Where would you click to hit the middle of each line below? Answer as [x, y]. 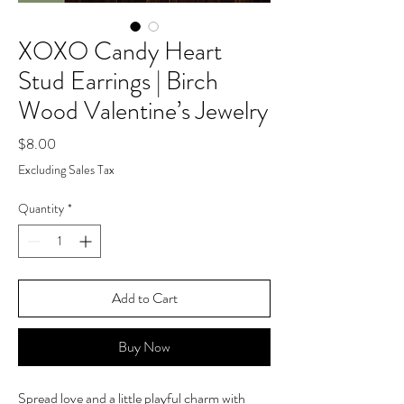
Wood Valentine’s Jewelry [143, 111]
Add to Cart [144, 298]
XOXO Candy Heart [120, 52]
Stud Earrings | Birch [118, 82]
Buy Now [144, 347]
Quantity [41, 209]
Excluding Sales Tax [66, 170]
